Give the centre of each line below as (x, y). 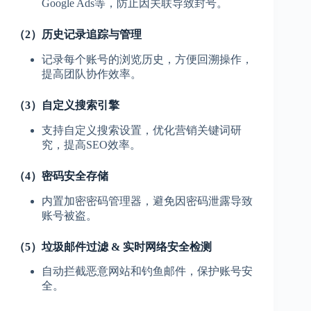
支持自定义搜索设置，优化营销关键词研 (142, 130)
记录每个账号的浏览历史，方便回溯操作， (147, 59)
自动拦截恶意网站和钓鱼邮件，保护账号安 (147, 271)
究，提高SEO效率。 (91, 144)
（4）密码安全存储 (61, 176)
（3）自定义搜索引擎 (67, 105)
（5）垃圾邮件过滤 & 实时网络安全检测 (113, 246)
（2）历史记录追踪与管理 (78, 35)
